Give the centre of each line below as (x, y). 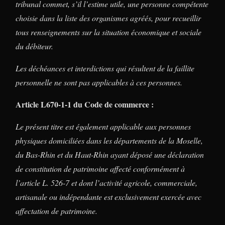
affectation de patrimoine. (57, 210)
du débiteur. (34, 46)
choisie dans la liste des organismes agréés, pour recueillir (108, 18)
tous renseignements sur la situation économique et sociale (108, 32)
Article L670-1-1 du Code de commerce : (85, 104)
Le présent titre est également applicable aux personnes (103, 126)
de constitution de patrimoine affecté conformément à (100, 168)
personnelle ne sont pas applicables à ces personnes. (99, 82)
